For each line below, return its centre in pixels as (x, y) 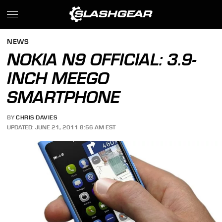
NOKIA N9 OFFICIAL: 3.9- (102, 59)
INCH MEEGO (58, 78)
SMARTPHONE (64, 97)
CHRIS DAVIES (37, 118)
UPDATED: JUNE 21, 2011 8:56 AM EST (61, 127)
